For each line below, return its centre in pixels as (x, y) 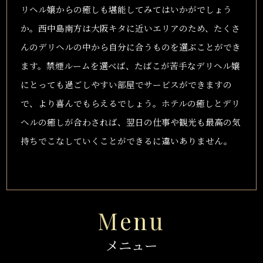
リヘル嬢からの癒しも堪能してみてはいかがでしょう (126, 9)
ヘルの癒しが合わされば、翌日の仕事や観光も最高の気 (130, 122)
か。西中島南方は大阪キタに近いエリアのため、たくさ (130, 28)
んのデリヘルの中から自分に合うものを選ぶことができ (130, 46)
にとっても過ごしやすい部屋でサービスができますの (126, 84)
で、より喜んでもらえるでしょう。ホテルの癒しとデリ (130, 103)
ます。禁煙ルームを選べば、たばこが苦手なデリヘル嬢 (130, 65)
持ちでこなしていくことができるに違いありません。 (126, 140)
